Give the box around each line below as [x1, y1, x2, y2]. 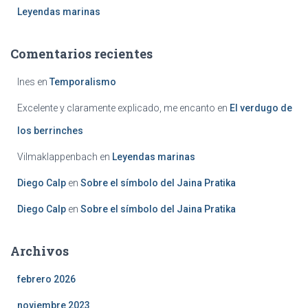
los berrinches [17, 125, 83, 137]
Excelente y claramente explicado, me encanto [17, 102, 215, 114]
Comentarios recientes [10, 45, 153, 63]
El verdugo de [230, 102, 292, 114]
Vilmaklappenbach [17, 151, 98, 163]
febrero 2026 [17, 274, 76, 285]
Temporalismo [49, 76, 116, 88]
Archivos [10, 243, 69, 260]
